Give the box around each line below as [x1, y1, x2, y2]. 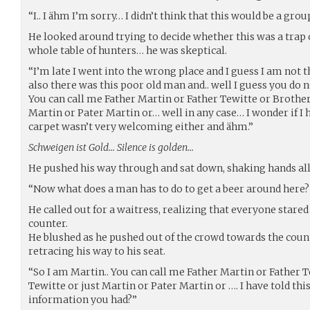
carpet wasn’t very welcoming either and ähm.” [28, 120, 253, 133]
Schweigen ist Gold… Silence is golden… [28, 140, 194, 154]
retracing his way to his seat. [28, 244, 165, 257]
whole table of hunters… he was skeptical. [28, 44, 227, 57]
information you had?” [28, 293, 137, 306]
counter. [28, 217, 68, 230]
